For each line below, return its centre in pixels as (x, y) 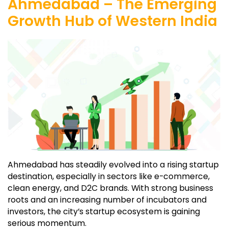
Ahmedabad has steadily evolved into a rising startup (113, 165)
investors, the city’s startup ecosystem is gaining (104, 212)
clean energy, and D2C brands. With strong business (110, 188)
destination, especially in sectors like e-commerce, (109, 177)
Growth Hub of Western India (112, 21)
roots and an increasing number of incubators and (107, 200)
